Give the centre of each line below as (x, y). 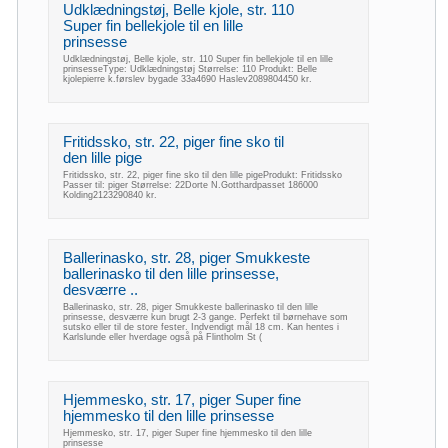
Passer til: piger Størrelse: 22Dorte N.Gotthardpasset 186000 (190, 184)
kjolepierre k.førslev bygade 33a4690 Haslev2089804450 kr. (187, 78)
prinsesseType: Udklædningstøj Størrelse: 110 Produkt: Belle (190, 68)
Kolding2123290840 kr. (110, 194)
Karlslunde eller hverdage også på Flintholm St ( (162, 336)
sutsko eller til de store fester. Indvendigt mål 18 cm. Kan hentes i (201, 326)
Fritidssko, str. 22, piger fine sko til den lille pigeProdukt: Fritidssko (202, 174)
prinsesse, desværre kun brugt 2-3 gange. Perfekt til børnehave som (205, 316)
